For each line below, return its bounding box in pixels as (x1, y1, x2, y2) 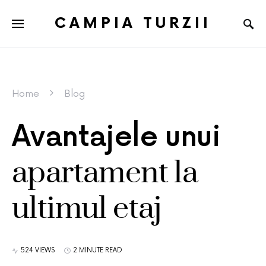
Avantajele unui (12, 121, 220, 154)
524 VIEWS (21, 246, 55, 254)
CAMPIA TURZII (55, 14, 211, 32)
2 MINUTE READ (73, 246, 122, 254)
